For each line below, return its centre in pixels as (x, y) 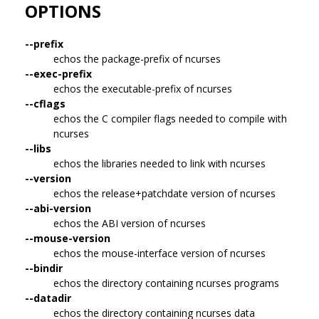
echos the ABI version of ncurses (130, 223)
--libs (38, 148)
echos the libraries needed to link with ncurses (159, 163)
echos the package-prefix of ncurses (137, 58)
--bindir (44, 268)
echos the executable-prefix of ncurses (143, 88)
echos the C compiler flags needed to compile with (170, 118)
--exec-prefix (58, 73)
